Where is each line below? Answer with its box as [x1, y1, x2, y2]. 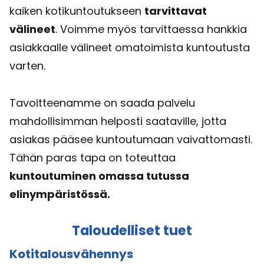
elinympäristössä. [9, 187, 110, 202]
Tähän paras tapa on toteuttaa [9, 150, 176, 166]
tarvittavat [144, 4, 207, 19]
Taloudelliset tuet [72, 221, 192, 240]
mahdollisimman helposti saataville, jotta [9, 114, 226, 129]
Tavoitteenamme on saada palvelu [9, 95, 195, 111]
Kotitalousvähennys [9, 245, 133, 262]
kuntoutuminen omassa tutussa [9, 169, 189, 184]
